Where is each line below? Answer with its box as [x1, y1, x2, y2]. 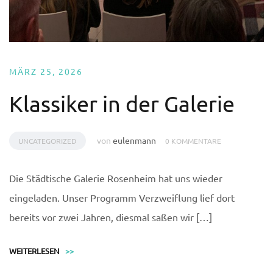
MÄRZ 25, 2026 [9, 65, 83, 77]
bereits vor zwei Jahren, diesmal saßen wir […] [9, 210, 212, 223]
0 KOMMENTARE [165, 135, 221, 146]
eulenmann [113, 134, 156, 146]
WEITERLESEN [9, 245, 59, 256]
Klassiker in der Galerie [9, 90, 235, 116]
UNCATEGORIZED [18, 135, 77, 146]
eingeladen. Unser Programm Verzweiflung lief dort [9, 191, 235, 204]
